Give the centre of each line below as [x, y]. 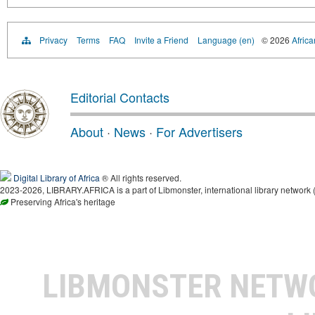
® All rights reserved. [141, 178]
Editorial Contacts [120, 97]
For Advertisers [199, 131]
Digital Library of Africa [57, 178]
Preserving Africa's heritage [62, 201]
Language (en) [226, 40]
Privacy [53, 40]
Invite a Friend [161, 40]
